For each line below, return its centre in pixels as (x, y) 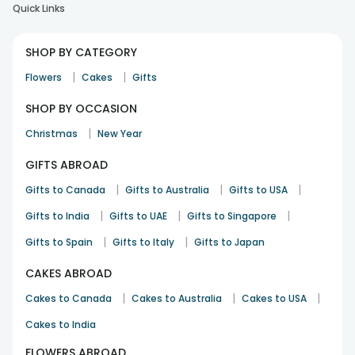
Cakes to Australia (177, 298)
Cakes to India (61, 324)
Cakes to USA (274, 298)
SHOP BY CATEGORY (81, 52)
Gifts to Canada (65, 190)
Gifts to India (57, 216)
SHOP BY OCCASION (81, 109)
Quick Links (39, 8)
